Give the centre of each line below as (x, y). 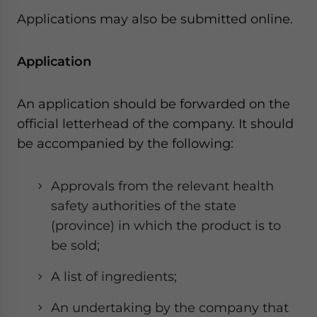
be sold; (75, 245)
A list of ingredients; (114, 276)
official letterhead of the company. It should (155, 123)
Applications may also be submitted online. (155, 19)
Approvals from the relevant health (162, 186)
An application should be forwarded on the (154, 104)
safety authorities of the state (144, 206)
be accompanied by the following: (125, 143)
